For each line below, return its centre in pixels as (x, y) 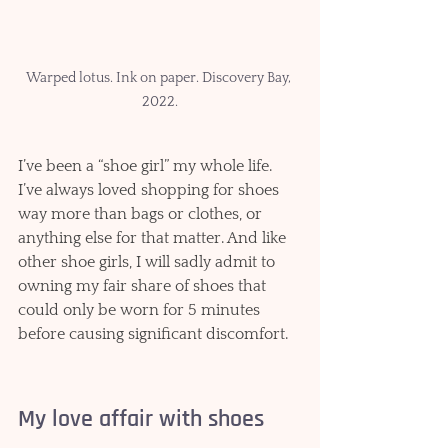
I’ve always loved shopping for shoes (150, 190)
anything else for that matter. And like (154, 238)
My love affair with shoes (141, 419)
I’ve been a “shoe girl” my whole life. (147, 166)
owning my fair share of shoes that (144, 286)
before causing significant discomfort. (159, 334)
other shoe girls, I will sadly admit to (148, 262)
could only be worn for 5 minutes (141, 310)
